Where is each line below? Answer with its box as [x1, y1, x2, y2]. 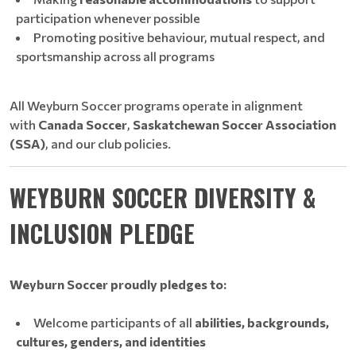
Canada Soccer [38, 117, 127, 132]
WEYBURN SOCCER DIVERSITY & [10, 180, 315, 215]
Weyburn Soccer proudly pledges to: [10, 277, 226, 292]
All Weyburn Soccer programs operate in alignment [10, 98, 303, 113]
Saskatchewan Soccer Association [133, 117, 336, 132]
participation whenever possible [16, 10, 200, 25]
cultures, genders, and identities [16, 334, 206, 349]
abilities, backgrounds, [195, 315, 329, 330]
